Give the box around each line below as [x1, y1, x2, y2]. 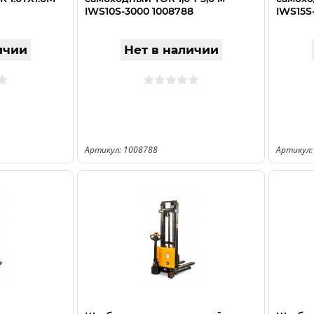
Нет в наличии [123, 43, 219, 57]
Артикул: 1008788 [85, 144, 158, 156]
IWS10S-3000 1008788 [85, 5, 193, 18]
